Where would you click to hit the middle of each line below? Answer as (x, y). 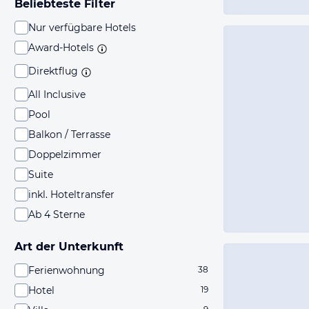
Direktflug (53, 71)
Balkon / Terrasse (69, 134)
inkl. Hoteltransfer (71, 195)
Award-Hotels (61, 48)
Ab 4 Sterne (57, 215)
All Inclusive (57, 94)
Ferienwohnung (67, 270)
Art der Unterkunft (69, 247)
